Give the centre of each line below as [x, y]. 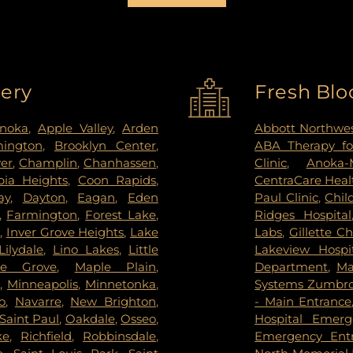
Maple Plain [115, 266]
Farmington [42, 214]
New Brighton [113, 301]
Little [143, 249]
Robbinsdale [120, 336]
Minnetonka [121, 284]
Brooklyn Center [105, 145]
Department [292, 266]
